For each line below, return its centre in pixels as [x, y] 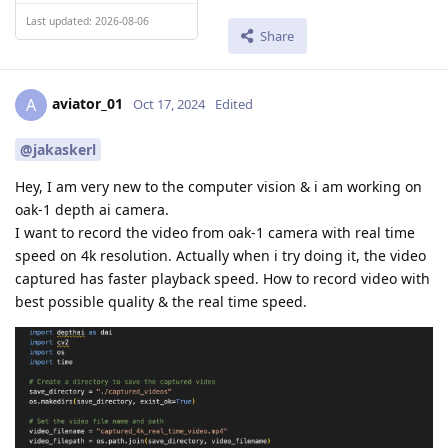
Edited [234, 104]
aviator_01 [87, 104]
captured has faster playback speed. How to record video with [222, 279]
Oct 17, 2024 [169, 104]
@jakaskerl [58, 150]
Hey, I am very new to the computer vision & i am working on [218, 187]
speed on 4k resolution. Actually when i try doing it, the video [220, 256]
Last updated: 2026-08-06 [87, 20]
